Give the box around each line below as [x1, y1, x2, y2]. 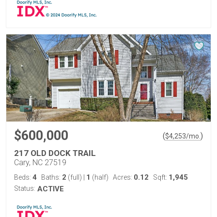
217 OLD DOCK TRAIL [14, 148, 96, 158]
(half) [91, 173, 108, 181]
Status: [14, 185, 35, 192]
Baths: [41, 173, 62, 181]
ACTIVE [37, 185, 64, 193]
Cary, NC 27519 [14, 158, 66, 167]
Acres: [113, 173, 134, 181]
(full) [66, 173, 83, 181]
